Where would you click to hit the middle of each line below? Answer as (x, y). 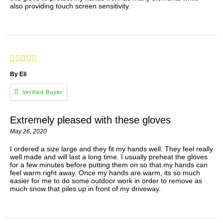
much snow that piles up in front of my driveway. (85, 188)
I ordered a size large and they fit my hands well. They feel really (111, 149)
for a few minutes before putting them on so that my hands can (109, 165)
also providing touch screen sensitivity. (70, 6)
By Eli (19, 74)
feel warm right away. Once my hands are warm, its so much (105, 172)
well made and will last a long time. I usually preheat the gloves (109, 157)
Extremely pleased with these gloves (90, 120)
